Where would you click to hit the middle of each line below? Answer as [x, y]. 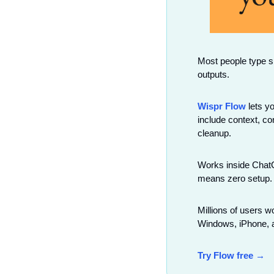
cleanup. [214, 133]
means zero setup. [235, 179]
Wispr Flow [222, 106]
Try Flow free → [231, 256]
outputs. [213, 75]
